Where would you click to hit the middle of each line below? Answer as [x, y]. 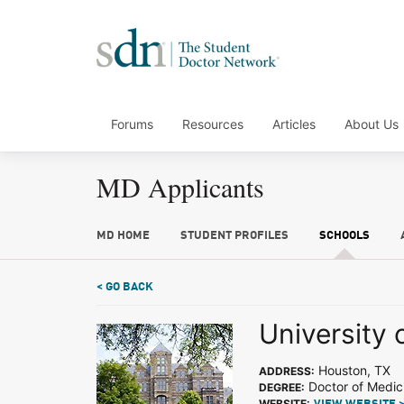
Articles [294, 124]
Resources [213, 124]
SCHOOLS [344, 236]
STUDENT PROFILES [234, 236]
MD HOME [123, 236]
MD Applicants [180, 187]
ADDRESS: [287, 371]
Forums [132, 124]
